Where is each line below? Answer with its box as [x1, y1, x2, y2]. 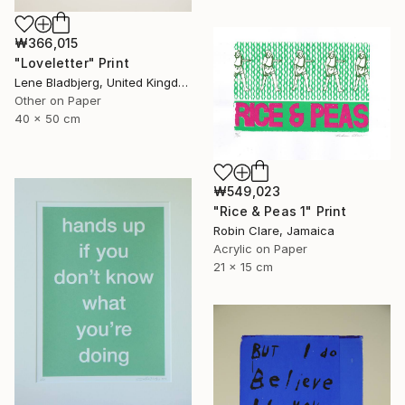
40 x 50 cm [14, 111, 80, 127]
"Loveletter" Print [14, 55, 129, 71]
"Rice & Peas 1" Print [213, 203, 347, 220]
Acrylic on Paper [213, 241, 307, 257]
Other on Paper [14, 93, 101, 108]
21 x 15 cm [213, 259, 273, 275]
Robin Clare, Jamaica [213, 223, 334, 239]
